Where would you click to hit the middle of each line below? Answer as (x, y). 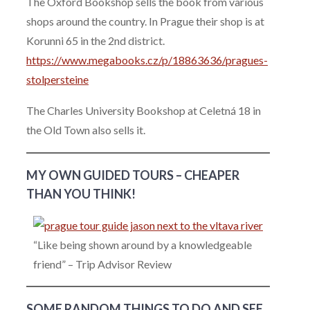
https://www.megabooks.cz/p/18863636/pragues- (147, 60)
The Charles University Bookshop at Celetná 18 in (144, 111)
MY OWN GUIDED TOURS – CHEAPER (133, 175)
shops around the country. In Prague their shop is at (145, 21)
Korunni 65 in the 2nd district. (95, 40)
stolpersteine (57, 79)
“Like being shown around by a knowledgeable (143, 244)
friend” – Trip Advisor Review (102, 264)
